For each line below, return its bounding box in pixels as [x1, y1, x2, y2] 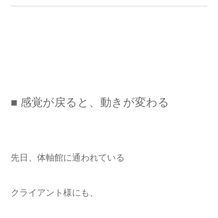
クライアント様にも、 [11, 187, 98, 198]
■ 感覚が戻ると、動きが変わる [11, 95, 169, 109]
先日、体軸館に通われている [11, 152, 125, 163]
